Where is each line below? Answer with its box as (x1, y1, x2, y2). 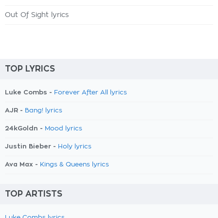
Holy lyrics (58, 144, 91, 150)
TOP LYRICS (5, 65, 55, 73)
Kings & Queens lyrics (40, 162, 109, 168)
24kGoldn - (5, 125, 45, 131)
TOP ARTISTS (5, 190, 62, 198)
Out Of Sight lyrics (5, 12, 69, 18)
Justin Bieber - (5, 143, 58, 149)
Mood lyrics (45, 126, 82, 132)
